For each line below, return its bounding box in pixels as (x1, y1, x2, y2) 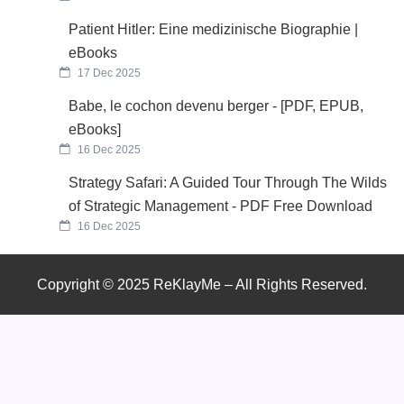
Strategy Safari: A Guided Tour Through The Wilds (69, 174, 388, 190)
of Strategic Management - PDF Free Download (69, 197, 373, 214)
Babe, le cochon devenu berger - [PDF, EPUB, (69, 97, 364, 114)
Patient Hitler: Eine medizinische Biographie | (69, 21, 359, 37)
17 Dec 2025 (75, 66, 142, 79)
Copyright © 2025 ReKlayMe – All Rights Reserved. (37, 276, 367, 293)
